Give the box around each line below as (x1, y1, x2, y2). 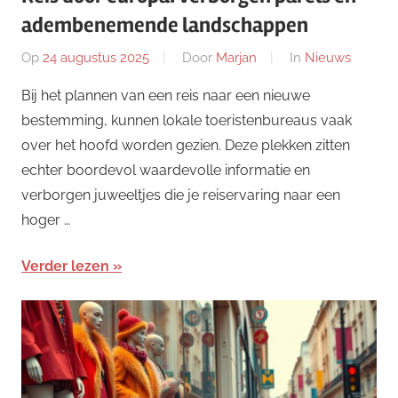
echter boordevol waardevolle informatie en (21, 162, 310, 179)
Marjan (216, 50, 257, 67)
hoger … (21, 211, 70, 229)
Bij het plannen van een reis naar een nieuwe (21, 87, 310, 105)
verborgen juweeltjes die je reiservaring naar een (21, 187, 340, 204)
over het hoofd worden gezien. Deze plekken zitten (21, 137, 350, 155)
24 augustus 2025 (43, 50, 149, 67)
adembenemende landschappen (21, 12, 308, 38)
